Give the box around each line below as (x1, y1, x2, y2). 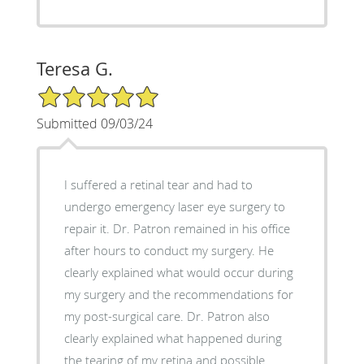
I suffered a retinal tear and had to (63, 175, 253, 193)
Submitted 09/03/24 (36, 114, 153, 132)
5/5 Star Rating (36, 83, 117, 99)
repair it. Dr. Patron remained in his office (63, 219, 290, 236)
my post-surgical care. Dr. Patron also (63, 307, 270, 324)
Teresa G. (36, 56, 113, 80)
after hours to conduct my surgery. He (63, 241, 274, 258)
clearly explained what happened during (63, 329, 282, 346)
